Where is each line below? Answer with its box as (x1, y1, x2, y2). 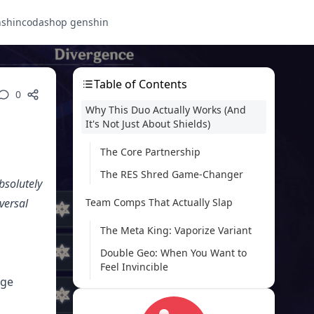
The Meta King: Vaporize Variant (100, 224, 252, 237)
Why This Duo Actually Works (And (86, 103, 246, 116)
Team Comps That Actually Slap (86, 196, 233, 209)
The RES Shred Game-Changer (100, 168, 243, 181)
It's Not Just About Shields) (86, 117, 210, 130)
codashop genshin (22, 15, 109, 29)
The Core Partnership (100, 145, 200, 158)
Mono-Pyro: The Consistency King (100, 282, 257, 296)
